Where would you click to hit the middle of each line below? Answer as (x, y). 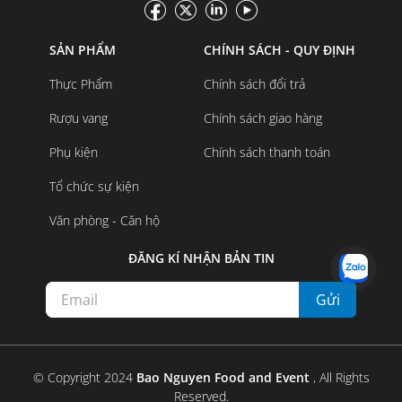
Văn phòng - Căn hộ (104, 221)
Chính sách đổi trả (255, 84)
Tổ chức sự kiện (94, 187)
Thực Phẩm (80, 84)
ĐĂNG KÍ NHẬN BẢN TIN (201, 258)
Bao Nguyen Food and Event (224, 378)
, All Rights (341, 378)
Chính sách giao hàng (263, 118)
